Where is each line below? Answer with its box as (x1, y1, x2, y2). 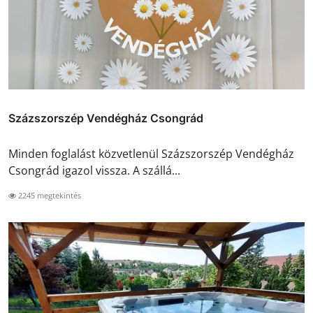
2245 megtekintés (16, 189, 81, 201)
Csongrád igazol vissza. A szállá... (8, 162, 180, 178)
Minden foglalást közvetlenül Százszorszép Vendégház (8, 145, 294, 161)
